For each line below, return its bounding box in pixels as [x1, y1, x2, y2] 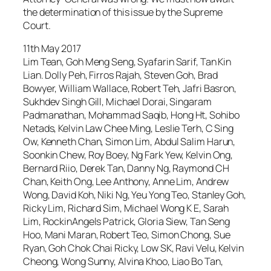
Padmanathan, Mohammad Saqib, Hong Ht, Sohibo [23, 108, 240, 122]
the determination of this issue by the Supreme [23, 5, 223, 19]
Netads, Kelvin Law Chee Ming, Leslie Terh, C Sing [23, 122, 234, 135]
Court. [23, 18, 51, 32]
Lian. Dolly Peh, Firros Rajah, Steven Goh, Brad [23, 68, 218, 82]
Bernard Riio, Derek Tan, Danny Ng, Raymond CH [23, 162, 229, 175]
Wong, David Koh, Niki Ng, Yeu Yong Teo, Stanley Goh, [23, 188, 246, 202]
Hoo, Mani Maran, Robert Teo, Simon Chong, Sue [23, 228, 230, 242]
